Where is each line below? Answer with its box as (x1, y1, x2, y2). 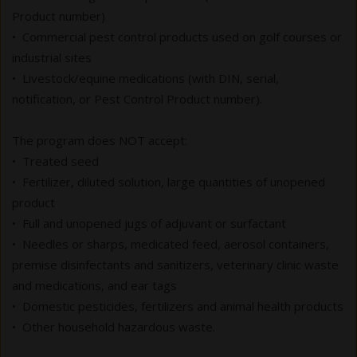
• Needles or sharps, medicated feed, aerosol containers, (12, 236, 329, 253)
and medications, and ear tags (12, 277, 177, 294)
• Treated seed (12, 153, 99, 170)
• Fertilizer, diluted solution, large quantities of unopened (12, 174, 325, 190)
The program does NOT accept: (12, 132, 187, 149)
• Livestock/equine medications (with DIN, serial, (12, 70, 279, 87)
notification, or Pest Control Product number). (12, 91, 262, 108)
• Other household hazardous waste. (12, 319, 215, 335)
